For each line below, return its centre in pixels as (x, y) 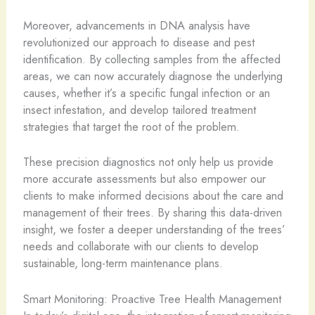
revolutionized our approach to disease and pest (139, 42)
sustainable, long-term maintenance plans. (123, 263)
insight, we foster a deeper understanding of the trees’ (154, 230)
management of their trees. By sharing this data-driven (152, 213)
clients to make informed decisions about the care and (153, 196)
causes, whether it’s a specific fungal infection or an (146, 93)
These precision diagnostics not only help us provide (148, 162)
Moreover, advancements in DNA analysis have (136, 25)
